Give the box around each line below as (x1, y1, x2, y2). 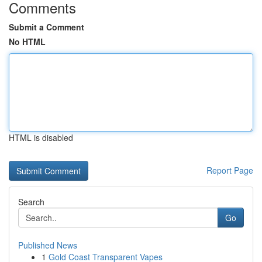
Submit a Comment (9, 21, 84, 33)
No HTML (9, 36, 46, 47)
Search (18, 196, 44, 208)
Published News (18, 239, 77, 251)
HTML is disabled (9, 132, 73, 143)
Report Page (206, 164, 253, 176)
